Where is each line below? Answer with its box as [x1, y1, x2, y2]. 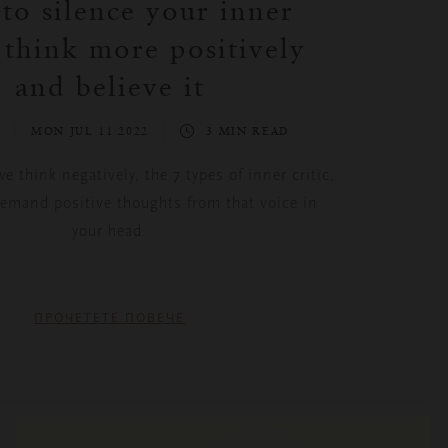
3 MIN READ [206, 124, 290, 139]
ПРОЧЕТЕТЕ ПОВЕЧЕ [34, 311, 186, 326]
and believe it [14, 69, 205, 104]
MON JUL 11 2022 [31, 124, 154, 139]
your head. [72, 222, 148, 241]
